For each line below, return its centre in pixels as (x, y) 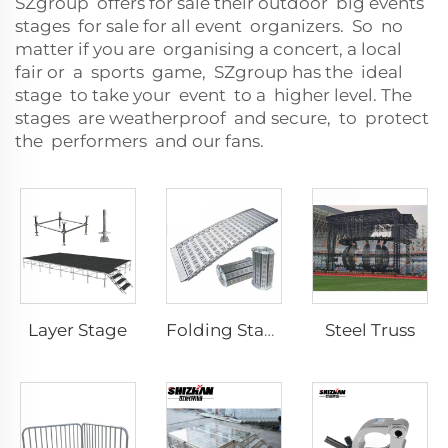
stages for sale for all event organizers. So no (211, 26)
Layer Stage (78, 329)
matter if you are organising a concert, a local (210, 49)
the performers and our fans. (139, 141)
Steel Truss (369, 329)
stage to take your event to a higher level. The (215, 95)
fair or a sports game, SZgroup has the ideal (209, 72)
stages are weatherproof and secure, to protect (222, 118)
